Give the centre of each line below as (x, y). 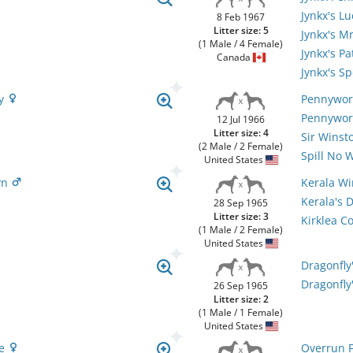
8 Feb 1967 (241, 17)
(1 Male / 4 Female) (241, 44)
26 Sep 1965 (241, 286)
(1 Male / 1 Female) (241, 312)
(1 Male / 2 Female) (241, 230)
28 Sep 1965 (241, 203)
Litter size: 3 (241, 216)
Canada (234, 57)
